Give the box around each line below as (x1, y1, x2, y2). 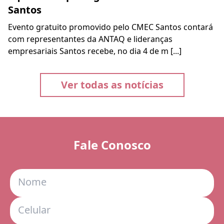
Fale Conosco (73, 136, 151, 153)
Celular (18, 203, 50, 217)
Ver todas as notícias (60, 78, 163, 92)
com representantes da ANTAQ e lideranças (8, 33, 172, 45)
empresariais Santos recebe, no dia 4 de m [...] (8, 45, 181, 57)
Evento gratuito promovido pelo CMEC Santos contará (8, 21, 213, 33)
